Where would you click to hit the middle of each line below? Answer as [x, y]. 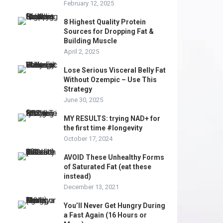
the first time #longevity [103, 128]
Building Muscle [90, 41]
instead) [77, 176]
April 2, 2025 [81, 52]
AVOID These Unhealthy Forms [114, 157]
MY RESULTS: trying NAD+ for [112, 118]
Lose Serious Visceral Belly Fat [115, 70]
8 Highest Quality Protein [105, 22]
